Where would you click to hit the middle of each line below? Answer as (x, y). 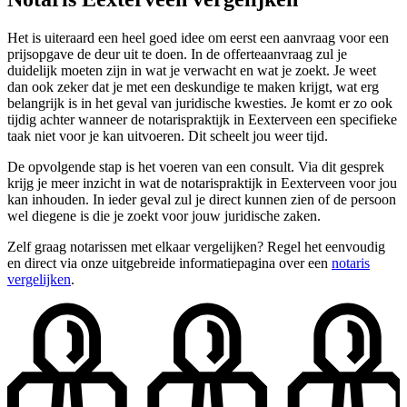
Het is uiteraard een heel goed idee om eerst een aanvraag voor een (198, 37)
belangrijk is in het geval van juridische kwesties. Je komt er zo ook (200, 103)
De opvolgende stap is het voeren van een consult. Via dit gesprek (196, 166)
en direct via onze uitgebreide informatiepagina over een (169, 263)
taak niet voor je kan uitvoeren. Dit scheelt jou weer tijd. (168, 135)
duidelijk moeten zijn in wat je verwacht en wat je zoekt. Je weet (192, 70)
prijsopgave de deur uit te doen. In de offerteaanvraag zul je (177, 54)
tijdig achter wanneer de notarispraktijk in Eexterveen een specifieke (202, 119)
